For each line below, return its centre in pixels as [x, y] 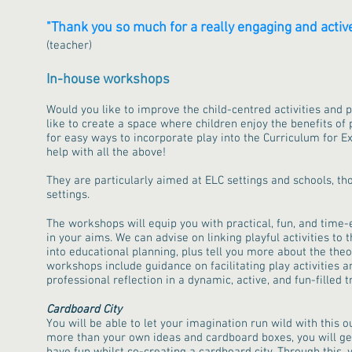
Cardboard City [84, 310]
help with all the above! [108, 152]
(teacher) [69, 46]
